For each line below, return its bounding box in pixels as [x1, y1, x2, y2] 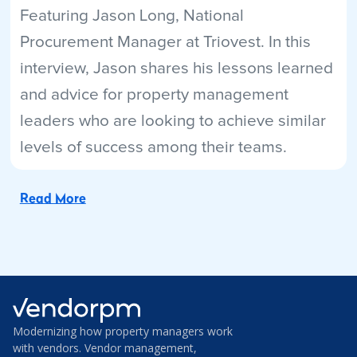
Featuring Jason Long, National [19, 7, 244, 24]
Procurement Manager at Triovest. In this [19, 33, 311, 50]
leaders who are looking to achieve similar [19, 112, 326, 129]
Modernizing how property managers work [13, 324, 233, 339]
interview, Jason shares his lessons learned [19, 60, 333, 76]
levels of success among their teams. [19, 139, 287, 155]
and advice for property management [19, 86, 288, 103]
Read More [19, 189, 86, 206]
